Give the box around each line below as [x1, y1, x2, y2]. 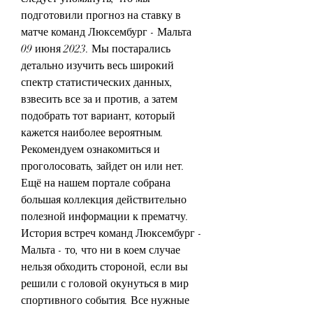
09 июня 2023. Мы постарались [21, 41, 170, 56]
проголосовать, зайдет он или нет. [21, 159, 184, 173]
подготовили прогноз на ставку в [21, 8, 181, 22]
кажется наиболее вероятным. [21, 125, 163, 140]
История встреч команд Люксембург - [21, 226, 202, 240]
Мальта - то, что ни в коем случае [21, 242, 180, 257]
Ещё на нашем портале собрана [21, 175, 170, 190]
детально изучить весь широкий [21, 58, 174, 73]
